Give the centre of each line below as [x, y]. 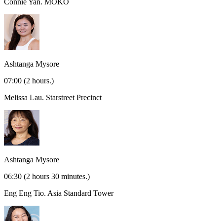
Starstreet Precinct [74, 98]
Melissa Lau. [25, 98]
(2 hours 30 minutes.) [57, 177]
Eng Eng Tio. [26, 193]
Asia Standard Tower [80, 193]
